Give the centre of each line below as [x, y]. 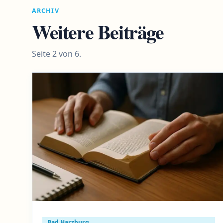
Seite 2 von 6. [56, 54]
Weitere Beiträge [98, 31]
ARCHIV [46, 10]
